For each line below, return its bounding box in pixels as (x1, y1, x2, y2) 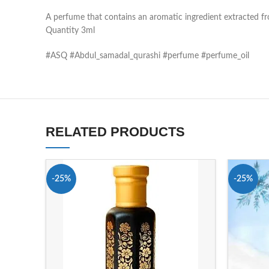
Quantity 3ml (46, 26, 95, 35)
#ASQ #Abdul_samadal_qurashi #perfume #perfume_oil (46, 52, 249, 60)
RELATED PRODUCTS (46, 124, 185, 139)
